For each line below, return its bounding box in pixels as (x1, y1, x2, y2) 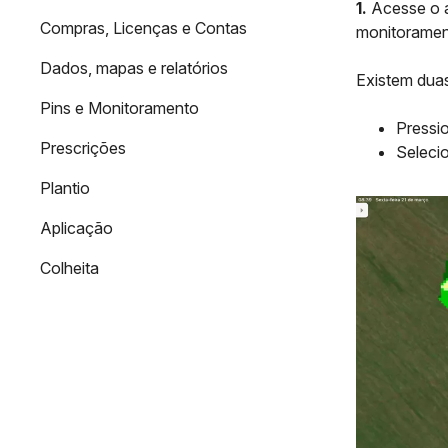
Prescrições (40, 138, 126, 158)
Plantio (40, 178, 90, 198)
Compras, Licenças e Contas (40, 18, 247, 38)
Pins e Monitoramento (40, 98, 199, 118)
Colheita (40, 258, 99, 278)
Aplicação (40, 218, 113, 238)
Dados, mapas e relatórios (40, 58, 228, 78)
